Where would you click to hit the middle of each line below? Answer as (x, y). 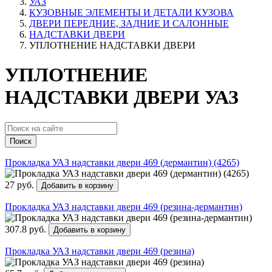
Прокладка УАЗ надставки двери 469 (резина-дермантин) (124, 206)
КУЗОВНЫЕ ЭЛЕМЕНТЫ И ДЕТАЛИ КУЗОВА (131, 12)
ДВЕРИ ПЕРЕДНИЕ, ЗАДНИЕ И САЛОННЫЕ (129, 23)
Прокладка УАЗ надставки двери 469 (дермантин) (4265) (122, 162)
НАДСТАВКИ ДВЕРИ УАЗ (122, 97)
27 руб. (21, 185)
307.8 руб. (27, 229)
